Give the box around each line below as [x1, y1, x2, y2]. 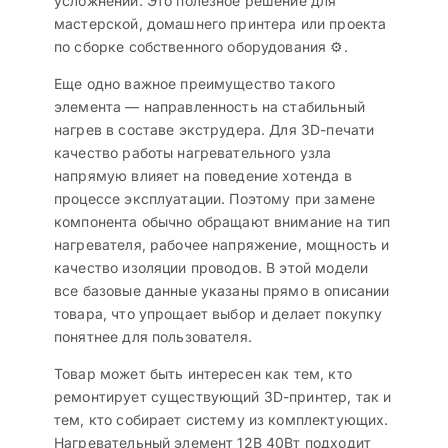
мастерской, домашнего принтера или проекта [54, 15, 387, 33]
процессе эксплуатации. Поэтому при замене [54, 190, 376, 208]
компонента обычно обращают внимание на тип [54, 213, 391, 231]
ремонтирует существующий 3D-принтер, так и [54, 388, 392, 406]
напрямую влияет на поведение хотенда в [54, 167, 352, 185]
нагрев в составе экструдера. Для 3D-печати [54, 121, 375, 139]
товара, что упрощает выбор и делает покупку [54, 305, 383, 323]
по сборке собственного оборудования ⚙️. [54, 38, 348, 56]
